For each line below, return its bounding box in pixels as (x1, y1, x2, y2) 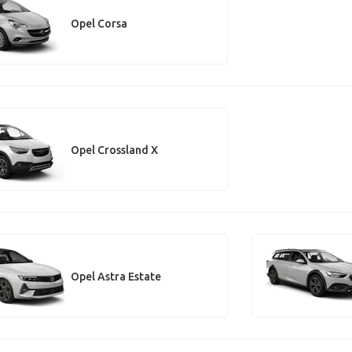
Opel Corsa (70, 16, 127, 30)
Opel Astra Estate (70, 269, 161, 283)
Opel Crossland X (70, 143, 158, 156)
